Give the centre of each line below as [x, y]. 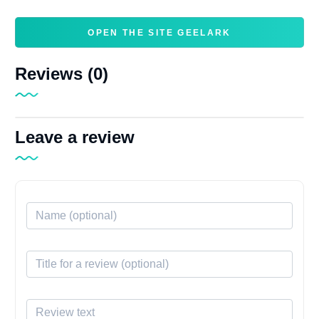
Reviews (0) [61, 74]
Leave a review [74, 137]
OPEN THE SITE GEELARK [159, 33]
